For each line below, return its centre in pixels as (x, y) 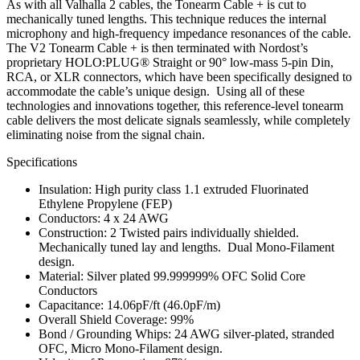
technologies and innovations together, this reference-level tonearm (175, 106)
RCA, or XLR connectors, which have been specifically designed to (179, 77)
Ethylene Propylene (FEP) (105, 204)
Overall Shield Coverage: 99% (116, 320)
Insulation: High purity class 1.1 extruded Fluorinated (174, 190)
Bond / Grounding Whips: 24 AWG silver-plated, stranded (186, 334)
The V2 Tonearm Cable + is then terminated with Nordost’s (157, 48)
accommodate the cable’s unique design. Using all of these (155, 92)
